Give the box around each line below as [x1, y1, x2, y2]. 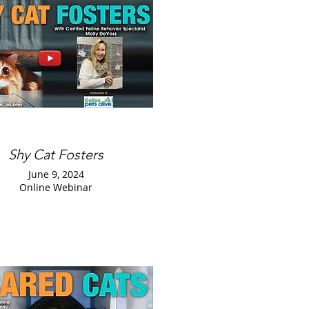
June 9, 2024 [28, 168, 84, 181]
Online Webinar [19, 181, 92, 194]
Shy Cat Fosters [8, 146, 103, 163]
